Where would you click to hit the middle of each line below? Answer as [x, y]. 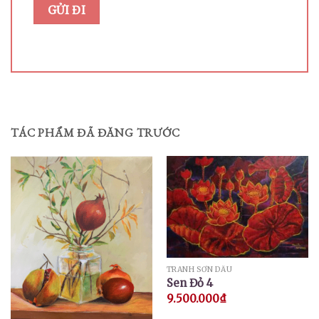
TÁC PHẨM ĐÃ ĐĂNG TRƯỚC [95, 133]
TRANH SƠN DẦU [199, 269]
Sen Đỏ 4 [189, 283]
